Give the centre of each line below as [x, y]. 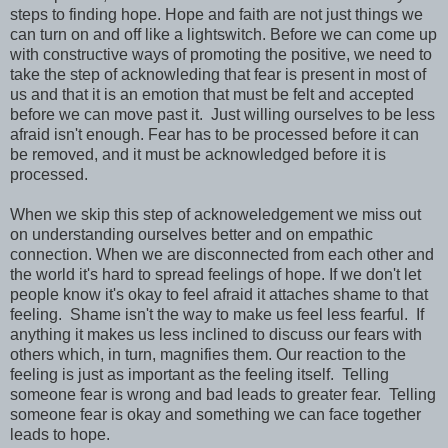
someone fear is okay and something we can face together [215, 415]
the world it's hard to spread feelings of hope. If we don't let [215, 275]
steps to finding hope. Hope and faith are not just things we [216, 15]
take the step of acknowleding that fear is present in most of [218, 75]
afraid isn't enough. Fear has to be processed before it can [214, 135]
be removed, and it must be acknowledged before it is [198, 155]
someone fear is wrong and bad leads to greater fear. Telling [223, 395]
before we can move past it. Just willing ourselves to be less [222, 115]
